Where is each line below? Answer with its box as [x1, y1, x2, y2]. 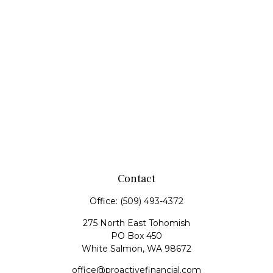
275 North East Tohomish [83, 218, 190, 229]
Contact [118, 172, 155, 186]
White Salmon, [82, 243, 144, 254]
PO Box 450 [111, 230, 162, 241]
